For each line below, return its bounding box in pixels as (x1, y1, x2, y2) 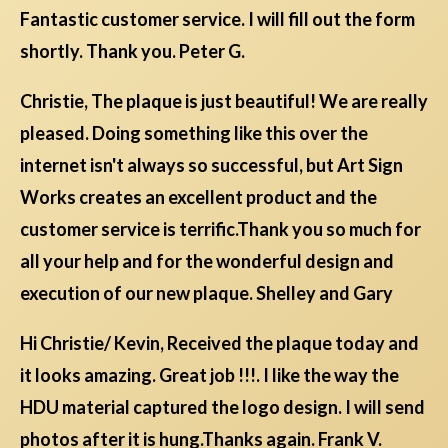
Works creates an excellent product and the (20, 186, 377, 209)
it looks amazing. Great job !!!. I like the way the (20, 364, 399, 387)
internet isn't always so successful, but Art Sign (20, 154, 403, 177)
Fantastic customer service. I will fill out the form (20, 8, 415, 31)
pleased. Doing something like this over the (20, 122, 368, 145)
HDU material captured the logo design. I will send (20, 396, 425, 419)
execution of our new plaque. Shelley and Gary (20, 282, 393, 305)
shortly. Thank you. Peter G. (20, 40, 245, 63)
